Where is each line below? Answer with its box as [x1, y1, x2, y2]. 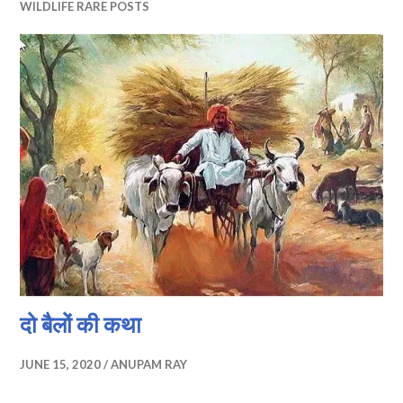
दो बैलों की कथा [20, 310, 142, 338]
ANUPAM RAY [111, 357, 188, 372]
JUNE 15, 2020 [20, 357, 102, 372]
